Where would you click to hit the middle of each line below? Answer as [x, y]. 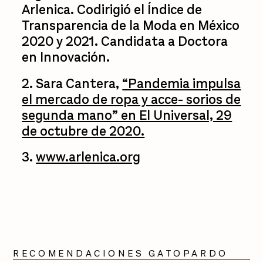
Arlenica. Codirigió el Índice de [112, 10]
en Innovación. [66, 58]
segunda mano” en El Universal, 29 [127, 115]
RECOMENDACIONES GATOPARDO [121, 254]
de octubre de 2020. [83, 131]
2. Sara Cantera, [72, 84]
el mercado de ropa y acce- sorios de [131, 100]
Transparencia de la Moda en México [131, 26]
